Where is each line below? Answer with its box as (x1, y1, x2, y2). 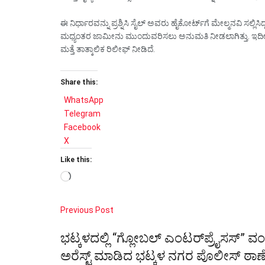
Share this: (60, 77, 98, 86)
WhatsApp (64, 95, 104, 105)
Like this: (60, 155, 92, 164)
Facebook (64, 122, 101, 132)
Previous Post (60, 205, 114, 215)
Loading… (70, 172, 105, 182)
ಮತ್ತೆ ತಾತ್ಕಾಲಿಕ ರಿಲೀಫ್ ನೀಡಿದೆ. (60, 44, 155, 54)
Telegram (64, 108, 101, 118)
